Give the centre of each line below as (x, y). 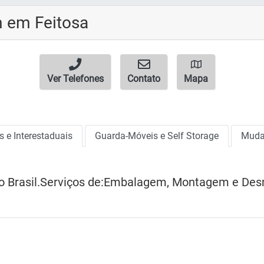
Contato (144, 79)
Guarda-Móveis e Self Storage (157, 136)
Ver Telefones (75, 79)
